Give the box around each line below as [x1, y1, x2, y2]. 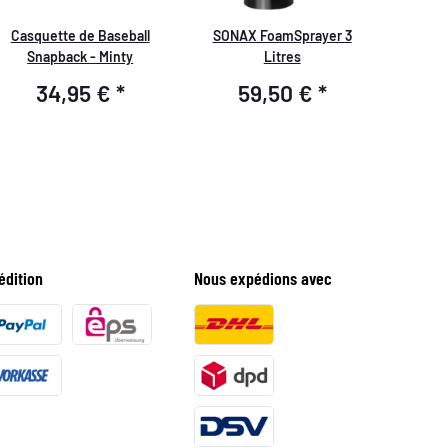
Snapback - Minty [27, 47, 134, 65]
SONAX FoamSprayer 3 [212, 26, 352, 44]
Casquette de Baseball [10, 26, 150, 44]
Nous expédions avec [194, 266, 333, 289]
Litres [263, 47, 301, 65]
